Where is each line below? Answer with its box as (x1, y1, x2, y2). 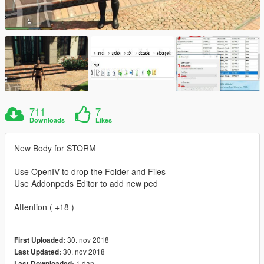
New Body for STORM (14, 142, 96, 154)
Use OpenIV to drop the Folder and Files (14, 166, 166, 178)
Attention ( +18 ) (14, 201, 74, 213)
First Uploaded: (14, 235, 65, 246)
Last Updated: (14, 247, 61, 258)
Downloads (29, 115, 65, 125)
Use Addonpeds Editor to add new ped (14, 177, 158, 190)
